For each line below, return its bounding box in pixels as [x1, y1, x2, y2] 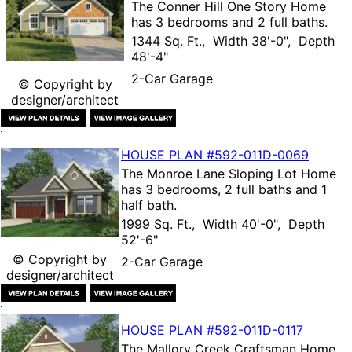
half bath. [121, 196, 177, 213]
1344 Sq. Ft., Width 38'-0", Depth [131, 32, 335, 49]
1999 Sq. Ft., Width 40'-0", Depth [121, 215, 324, 232]
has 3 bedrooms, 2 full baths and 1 [121, 181, 327, 197]
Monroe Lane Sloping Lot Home [147, 165, 336, 181]
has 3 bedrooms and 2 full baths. [131, 13, 328, 30]
